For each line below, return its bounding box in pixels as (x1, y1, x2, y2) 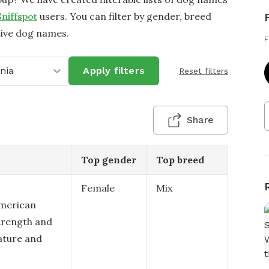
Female (81, 182, 115, 194)
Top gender (81, 154, 136, 166)
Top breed (156, 154, 204, 166)
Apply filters (83, 65, 145, 76)
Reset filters (179, 66, 228, 76)
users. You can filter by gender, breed (40, 10, 211, 22)
